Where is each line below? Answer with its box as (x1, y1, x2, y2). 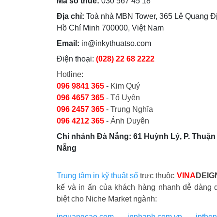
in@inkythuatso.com (79, 39, 151, 47)
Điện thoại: (57, 54, 96, 63)
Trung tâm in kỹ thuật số (57, 171, 139, 180)
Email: (57, 39, 79, 47)
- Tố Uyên (106, 93, 140, 102)
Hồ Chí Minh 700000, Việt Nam (57, 23, 164, 32)
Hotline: (57, 70, 83, 78)
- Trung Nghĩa (104, 105, 153, 113)
